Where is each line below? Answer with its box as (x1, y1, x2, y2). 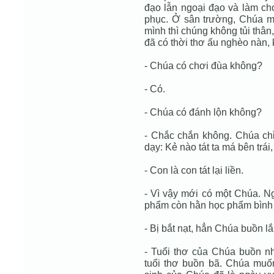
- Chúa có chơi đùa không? (144, 60, 262, 71)
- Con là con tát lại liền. (144, 165, 243, 176)
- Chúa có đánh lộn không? (144, 106, 262, 117)
